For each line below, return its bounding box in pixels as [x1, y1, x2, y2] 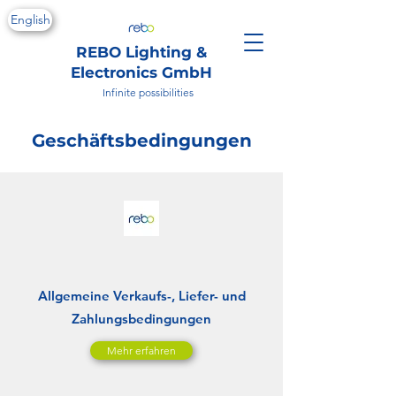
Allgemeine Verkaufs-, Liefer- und [37, 287, 246, 304]
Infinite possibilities [103, 86, 194, 99]
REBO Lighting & [75, 43, 207, 61]
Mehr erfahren [107, 344, 176, 357]
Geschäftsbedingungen [31, 130, 252, 151]
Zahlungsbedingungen [72, 310, 211, 327]
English [10, 11, 50, 27]
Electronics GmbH [70, 64, 212, 81]
